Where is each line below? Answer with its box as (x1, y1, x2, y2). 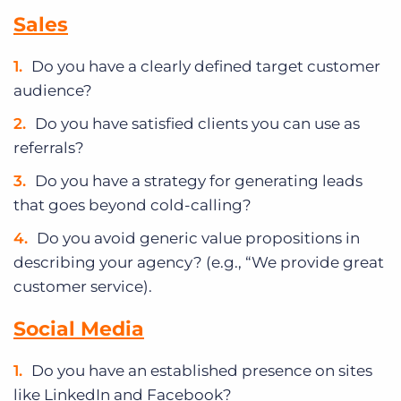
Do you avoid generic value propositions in (37, 229, 360, 248)
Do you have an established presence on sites (31, 362, 372, 380)
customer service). (13, 277, 152, 296)
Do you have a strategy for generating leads (35, 172, 363, 191)
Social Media (13, 317, 144, 342)
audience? (13, 81, 92, 100)
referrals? (13, 139, 84, 158)
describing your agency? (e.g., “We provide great (13, 253, 384, 272)
